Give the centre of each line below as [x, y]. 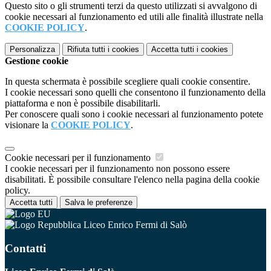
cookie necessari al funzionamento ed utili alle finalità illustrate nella [134, 17]
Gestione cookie [37, 61]
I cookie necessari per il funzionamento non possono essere [117, 169]
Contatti [25, 248]
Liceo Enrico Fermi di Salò [134, 225]
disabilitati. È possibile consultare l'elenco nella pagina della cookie [132, 180]
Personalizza [32, 50]
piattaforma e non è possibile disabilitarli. [83, 103]
